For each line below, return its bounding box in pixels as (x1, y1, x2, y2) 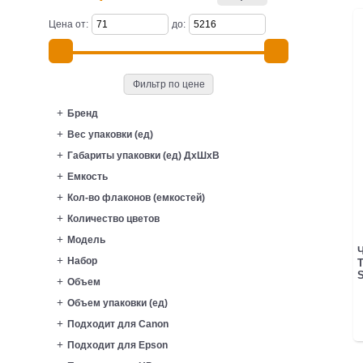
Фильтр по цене (132, 78, 205, 90)
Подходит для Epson (67, 339, 168, 351)
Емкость (67, 170, 108, 182)
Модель (67, 233, 105, 246)
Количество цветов (67, 212, 160, 224)
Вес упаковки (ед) (67, 128, 153, 140)
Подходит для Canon (67, 318, 169, 330)
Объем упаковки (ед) (67, 297, 168, 309)
